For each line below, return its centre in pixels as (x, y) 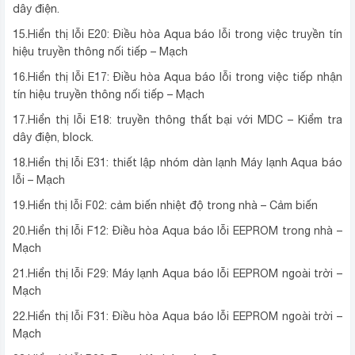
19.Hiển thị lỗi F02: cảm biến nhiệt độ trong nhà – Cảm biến (165, 206)
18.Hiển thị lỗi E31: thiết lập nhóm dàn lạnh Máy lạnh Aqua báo (177, 163)
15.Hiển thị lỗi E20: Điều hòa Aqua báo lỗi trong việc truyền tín (177, 34)
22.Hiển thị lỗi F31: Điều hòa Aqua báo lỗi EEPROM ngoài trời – (177, 317)
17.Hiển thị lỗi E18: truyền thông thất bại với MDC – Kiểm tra (177, 120)
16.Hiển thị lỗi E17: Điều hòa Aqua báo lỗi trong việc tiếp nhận (177, 77)
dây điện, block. (53, 137)
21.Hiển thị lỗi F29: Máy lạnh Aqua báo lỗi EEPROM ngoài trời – (177, 274)
